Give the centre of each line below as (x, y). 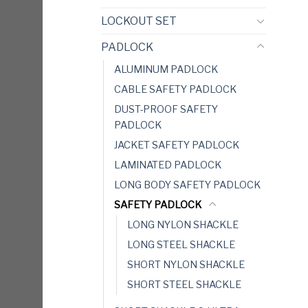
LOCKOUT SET (139, 21)
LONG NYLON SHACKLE (183, 224)
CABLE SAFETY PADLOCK (175, 89)
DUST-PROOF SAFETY (166, 109)
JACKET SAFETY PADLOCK (177, 145)
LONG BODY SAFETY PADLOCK (187, 185)
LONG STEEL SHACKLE (181, 244)
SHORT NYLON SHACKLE (186, 264)
